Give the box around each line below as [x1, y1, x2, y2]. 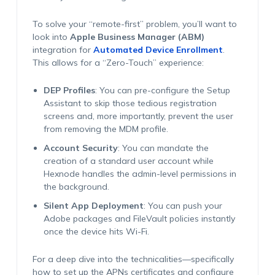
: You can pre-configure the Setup [95, 85, 230, 96]
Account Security [43, 142, 118, 153]
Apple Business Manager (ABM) [69, 31, 204, 42]
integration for [32, 44, 93, 55]
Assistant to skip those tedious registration [43, 98, 217, 109]
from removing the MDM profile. [43, 123, 168, 134]
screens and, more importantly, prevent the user [43, 110, 233, 122]
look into [32, 31, 70, 42]
